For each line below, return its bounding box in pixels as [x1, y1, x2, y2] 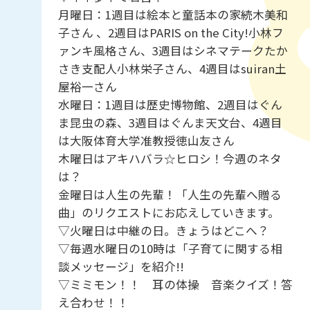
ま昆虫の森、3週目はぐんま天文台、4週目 [57, 114, 282, 131]
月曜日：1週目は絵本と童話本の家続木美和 [57, 6, 288, 24]
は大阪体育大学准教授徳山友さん [57, 132, 235, 149]
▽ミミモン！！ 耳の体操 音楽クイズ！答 [57, 276, 293, 293]
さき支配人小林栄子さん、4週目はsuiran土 [57, 60, 286, 77]
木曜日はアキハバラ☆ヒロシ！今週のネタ [57, 150, 282, 167]
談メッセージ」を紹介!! [57, 258, 184, 275]
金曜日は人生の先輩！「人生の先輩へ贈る [57, 186, 282, 203]
